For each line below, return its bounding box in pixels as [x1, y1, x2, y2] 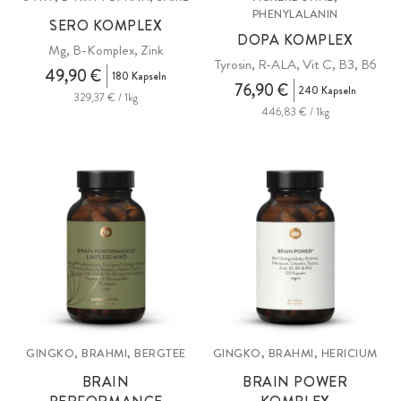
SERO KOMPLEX [49, 14, 163, 36]
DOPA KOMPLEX [237, 29, 354, 50]
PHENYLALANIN [252, 4, 338, 22]
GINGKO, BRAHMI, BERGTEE [26, 345, 186, 362]
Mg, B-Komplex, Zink [47, 39, 164, 60]
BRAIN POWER [243, 371, 348, 392]
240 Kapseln [298, 81, 356, 98]
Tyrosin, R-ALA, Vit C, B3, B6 [214, 54, 376, 74]
